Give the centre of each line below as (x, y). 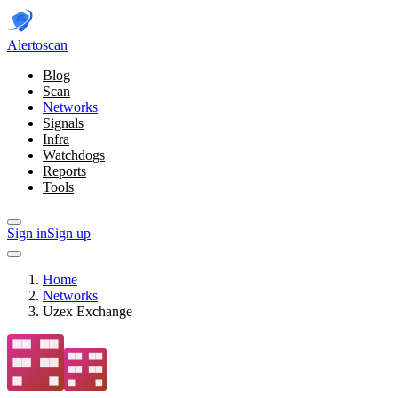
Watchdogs (74, 155)
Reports (64, 171)
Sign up (69, 233)
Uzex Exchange (88, 311)
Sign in (27, 233)
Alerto (25, 45)
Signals (63, 123)
